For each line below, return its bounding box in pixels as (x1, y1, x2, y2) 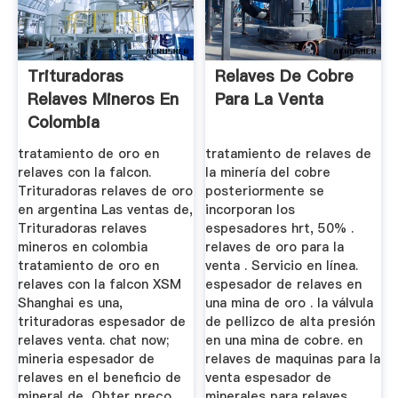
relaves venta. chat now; (17, 330, 169, 349)
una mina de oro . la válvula (205, 293, 374, 312)
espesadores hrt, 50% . (205, 219, 354, 237)
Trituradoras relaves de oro (17, 181, 193, 200)
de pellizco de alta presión (205, 312, 376, 330)
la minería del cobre (205, 163, 331, 181)
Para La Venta (215, 88, 324, 111)
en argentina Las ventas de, (17, 200, 193, 219)
